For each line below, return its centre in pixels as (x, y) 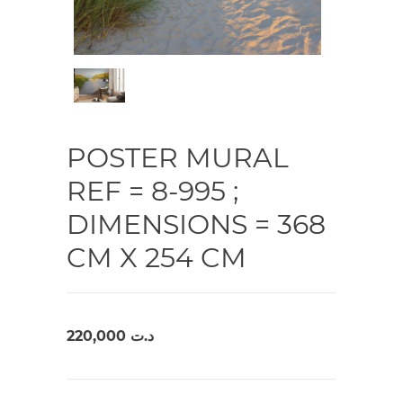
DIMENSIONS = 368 (196, 224)
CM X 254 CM (157, 257)
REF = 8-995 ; (152, 191)
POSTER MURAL (178, 157)
